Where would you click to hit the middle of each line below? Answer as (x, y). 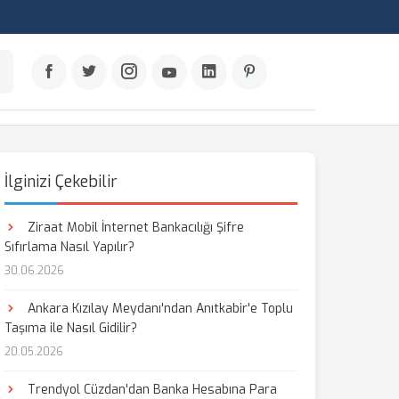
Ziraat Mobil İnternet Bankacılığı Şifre (134, 228)
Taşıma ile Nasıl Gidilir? (70, 328)
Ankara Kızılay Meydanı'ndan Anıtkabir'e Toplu (158, 309)
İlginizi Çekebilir (61, 182)
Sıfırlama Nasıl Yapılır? (69, 247)
